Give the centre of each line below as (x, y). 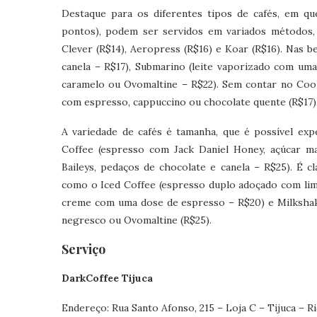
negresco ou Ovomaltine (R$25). (137, 220)
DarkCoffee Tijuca (107, 278)
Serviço (83, 249)
